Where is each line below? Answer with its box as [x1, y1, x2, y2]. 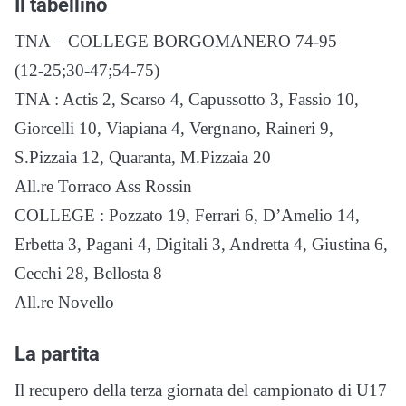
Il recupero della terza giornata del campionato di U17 [14, 381, 387, 400]
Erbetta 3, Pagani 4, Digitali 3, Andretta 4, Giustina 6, [14, 235, 388, 254]
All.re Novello [14, 293, 114, 312]
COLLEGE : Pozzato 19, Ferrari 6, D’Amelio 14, [14, 206, 360, 225]
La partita [14, 342, 100, 365]
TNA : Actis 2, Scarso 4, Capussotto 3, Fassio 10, [14, 90, 359, 109]
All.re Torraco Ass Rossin [14, 177, 192, 196]
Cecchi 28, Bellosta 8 [14, 264, 162, 283]
